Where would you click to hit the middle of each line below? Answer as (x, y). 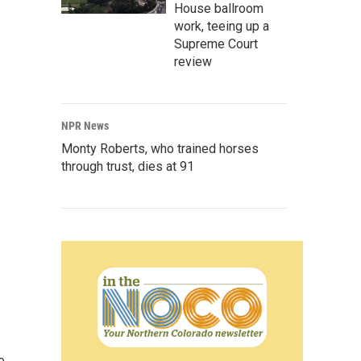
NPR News (85, 126)
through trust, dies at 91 (128, 166)
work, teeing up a (222, 26)
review (193, 62)
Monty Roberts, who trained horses (160, 149)
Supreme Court (216, 44)
